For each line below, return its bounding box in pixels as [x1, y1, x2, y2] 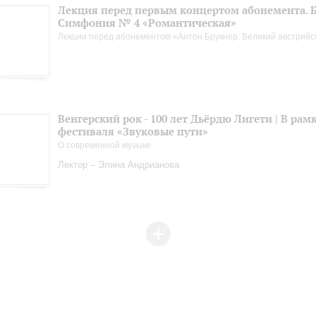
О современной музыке [58, 140, 151, 150]
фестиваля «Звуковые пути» [58, 125, 208, 138]
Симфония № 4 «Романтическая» [58, 16, 236, 30]
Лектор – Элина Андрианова [58, 159, 179, 170]
